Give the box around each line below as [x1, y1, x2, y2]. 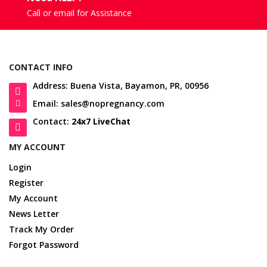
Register [9, 177, 44, 189]
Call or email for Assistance [27, 7, 132, 19]
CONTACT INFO [9, 61, 73, 73]
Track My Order [9, 223, 74, 235]
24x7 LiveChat [72, 116, 131, 128]
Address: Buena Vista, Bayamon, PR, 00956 [33, 80, 209, 92]
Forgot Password [9, 239, 79, 251]
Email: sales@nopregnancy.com [33, 98, 164, 110]
